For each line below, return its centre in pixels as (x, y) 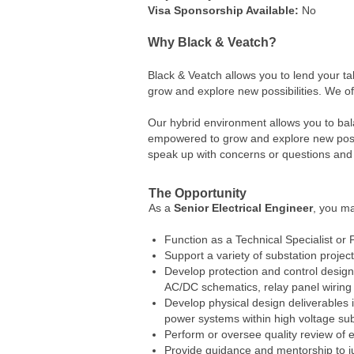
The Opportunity (198, 193)
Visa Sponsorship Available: (223, 10)
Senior (191, 207)
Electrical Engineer (262, 207)
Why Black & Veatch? (212, 42)
